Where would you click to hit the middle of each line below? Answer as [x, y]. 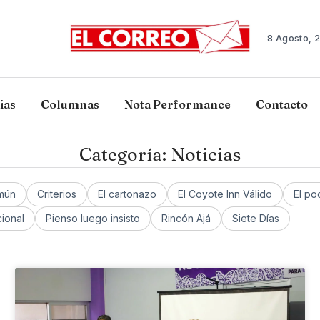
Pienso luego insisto [93, 218]
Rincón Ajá [186, 218]
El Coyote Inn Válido [225, 194]
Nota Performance [177, 104]
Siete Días [256, 218]
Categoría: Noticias [160, 154]
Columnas [70, 104]
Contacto [282, 104]
